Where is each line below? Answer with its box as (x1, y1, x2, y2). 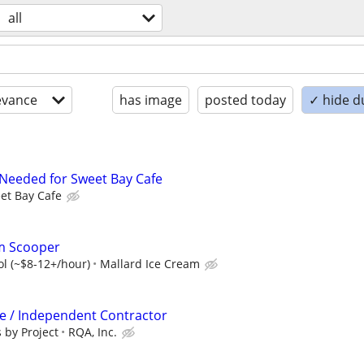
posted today (205, 91, 286, 109)
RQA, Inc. (68, 324, 117, 340)
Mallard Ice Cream (100, 256, 200, 272)
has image (119, 91, 182, 109)
